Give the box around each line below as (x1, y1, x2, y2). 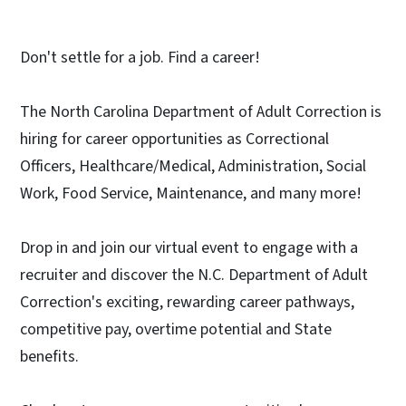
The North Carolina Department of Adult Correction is (20, 101, 382, 124)
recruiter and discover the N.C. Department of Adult (20, 264, 368, 287)
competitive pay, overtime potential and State (20, 318, 332, 342)
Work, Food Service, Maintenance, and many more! (20, 182, 362, 206)
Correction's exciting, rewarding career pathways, (20, 291, 354, 314)
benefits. (20, 345, 79, 369)
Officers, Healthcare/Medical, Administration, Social (20, 155, 366, 179)
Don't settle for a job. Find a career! (20, 46, 260, 70)
